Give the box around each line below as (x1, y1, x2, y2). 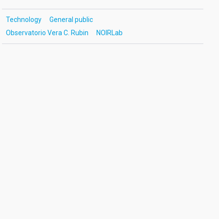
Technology (5, 16, 42, 23)
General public (49, 16, 93, 23)
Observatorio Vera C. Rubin (5, 29, 88, 37)
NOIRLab (96, 29, 123, 37)
